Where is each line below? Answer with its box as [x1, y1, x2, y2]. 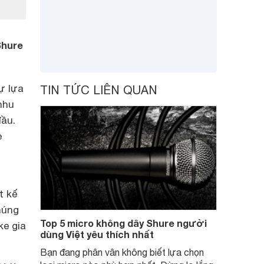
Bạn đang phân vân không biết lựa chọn [40, 247, 204, 258]
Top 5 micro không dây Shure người [40, 217, 207, 229]
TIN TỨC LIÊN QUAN [40, 83, 157, 97]
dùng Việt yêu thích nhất [40, 229, 154, 240]
